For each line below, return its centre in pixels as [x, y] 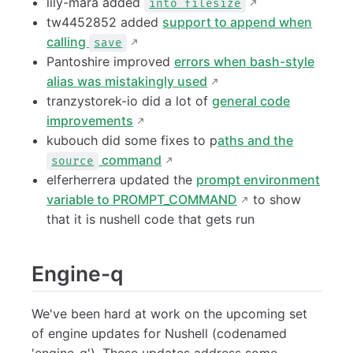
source [73, 161]
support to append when [238, 22]
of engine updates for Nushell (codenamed [159, 333]
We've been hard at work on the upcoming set [169, 313]
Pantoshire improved [111, 61]
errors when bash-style [245, 61]
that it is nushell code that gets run [151, 219]
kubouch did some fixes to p [132, 140]
